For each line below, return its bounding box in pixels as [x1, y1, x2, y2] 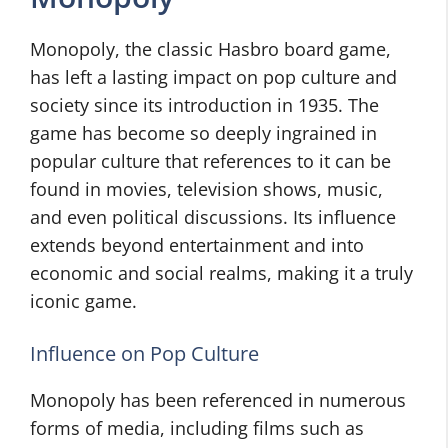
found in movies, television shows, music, [30, 177, 383, 201]
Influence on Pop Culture [30, 340, 259, 367]
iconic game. [30, 289, 137, 313]
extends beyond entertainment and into [30, 233, 364, 257]
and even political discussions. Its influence [30, 205, 396, 229]
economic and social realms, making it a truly [30, 261, 413, 285]
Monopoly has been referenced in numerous [30, 388, 406, 412]
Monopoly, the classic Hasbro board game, [30, 37, 391, 61]
